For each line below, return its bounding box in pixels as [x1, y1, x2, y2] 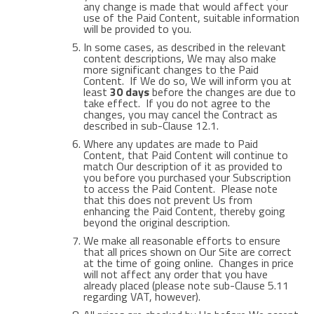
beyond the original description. [83, 214, 230, 231]
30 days [109, 83, 149, 100]
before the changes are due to [149, 83, 296, 100]
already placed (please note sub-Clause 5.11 [83, 277, 289, 294]
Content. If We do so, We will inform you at [83, 72, 292, 89]
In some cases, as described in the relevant [83, 39, 286, 55]
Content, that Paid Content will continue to [83, 146, 288, 163]
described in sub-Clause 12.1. [83, 117, 219, 134]
